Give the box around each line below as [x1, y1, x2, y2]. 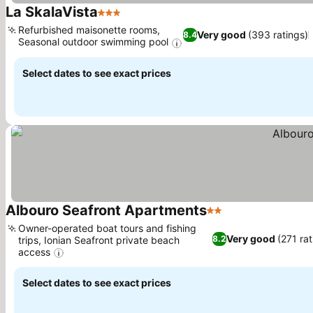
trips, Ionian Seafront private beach [18, 233, 180, 246]
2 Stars [206, 210, 244, 225]
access [18, 245, 50, 258]
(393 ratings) [247, 29, 308, 41]
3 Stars [97, 13, 135, 27]
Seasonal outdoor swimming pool [18, 36, 168, 48]
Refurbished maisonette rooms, [18, 24, 160, 36]
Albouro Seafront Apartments [6, 201, 207, 219]
